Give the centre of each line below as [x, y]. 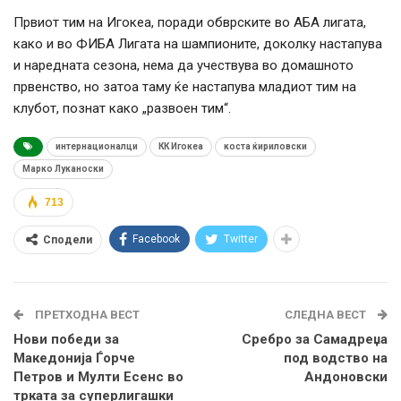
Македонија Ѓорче [74, 358]
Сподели [68, 240]
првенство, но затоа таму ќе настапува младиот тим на [185, 87]
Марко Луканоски [63, 169]
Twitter [241, 239]
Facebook [156, 239]
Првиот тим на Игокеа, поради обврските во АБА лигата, [190, 23]
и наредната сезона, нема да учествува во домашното [183, 66]
